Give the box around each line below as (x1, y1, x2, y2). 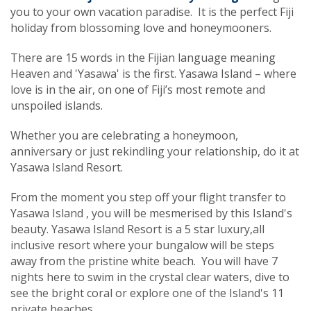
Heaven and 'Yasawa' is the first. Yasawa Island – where (10, 65, 296, 81)
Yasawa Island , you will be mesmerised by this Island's (10, 205, 292, 221)
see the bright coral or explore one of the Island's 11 (10, 285, 284, 301)
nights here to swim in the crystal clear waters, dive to (10, 269, 289, 285)
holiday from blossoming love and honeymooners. (10, 19, 271, 35)
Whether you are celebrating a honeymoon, (10, 127, 238, 143)
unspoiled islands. (10, 97, 103, 113)
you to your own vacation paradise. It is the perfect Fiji (10, 3, 294, 19)
